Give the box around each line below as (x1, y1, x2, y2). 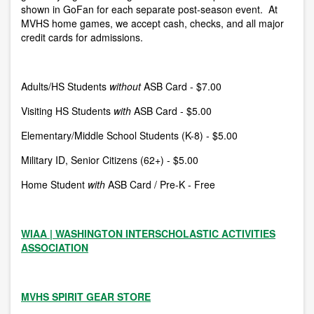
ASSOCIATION (21, 240, 88, 255)
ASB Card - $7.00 (144, 79, 221, 94)
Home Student (21, 177, 85, 192)
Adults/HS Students (21, 79, 107, 94)
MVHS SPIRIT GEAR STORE (21, 289, 151, 304)
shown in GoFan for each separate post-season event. (21, 2, 268, 17)
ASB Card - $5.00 (134, 104, 212, 118)
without (109, 79, 141, 94)
